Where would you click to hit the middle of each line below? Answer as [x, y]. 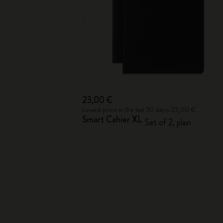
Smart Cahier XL [112, 119]
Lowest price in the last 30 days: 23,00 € [139, 110]
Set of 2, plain [168, 122]
